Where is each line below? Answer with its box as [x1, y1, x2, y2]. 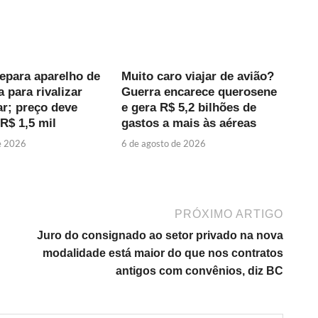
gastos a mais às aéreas [121, 116, 257, 130]
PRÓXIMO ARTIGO [175, 208, 283, 221]
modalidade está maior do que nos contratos [43, 247, 283, 260]
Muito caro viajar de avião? [121, 69, 275, 83]
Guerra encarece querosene [121, 84, 278, 99]
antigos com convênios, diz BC [116, 265, 283, 278]
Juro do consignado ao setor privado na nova [37, 229, 283, 242]
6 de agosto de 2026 [121, 138, 207, 150]
